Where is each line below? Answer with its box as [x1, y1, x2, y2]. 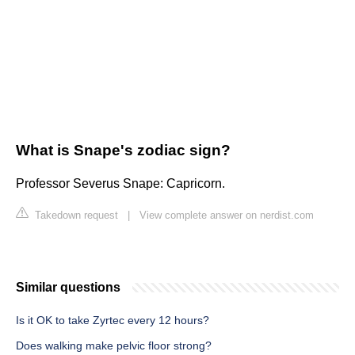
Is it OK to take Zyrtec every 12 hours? [16, 314, 209, 327]
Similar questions [16, 281, 120, 295]
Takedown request [32, 209, 118, 222]
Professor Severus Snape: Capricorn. [16, 177, 225, 191]
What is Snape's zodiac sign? [16, 142, 231, 159]
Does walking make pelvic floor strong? [16, 339, 212, 353]
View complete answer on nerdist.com [139, 209, 314, 222]
